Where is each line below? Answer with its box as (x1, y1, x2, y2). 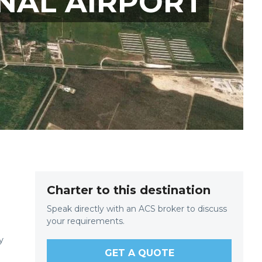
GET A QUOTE (104, 247, 174, 258)
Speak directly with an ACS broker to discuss (47, 204, 227, 214)
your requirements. (47, 216, 125, 226)
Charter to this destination (47, 183, 211, 197)
